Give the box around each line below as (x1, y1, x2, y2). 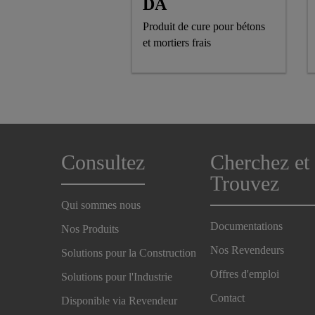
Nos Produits (61, 223, 119, 235)
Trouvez (210, 172, 280, 195)
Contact (210, 292, 245, 304)
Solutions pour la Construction (61, 247, 196, 259)
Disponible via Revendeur (61, 295, 177, 307)
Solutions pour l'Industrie (61, 271, 172, 283)
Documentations (210, 220, 283, 232)
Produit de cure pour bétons (143, 20, 265, 32)
